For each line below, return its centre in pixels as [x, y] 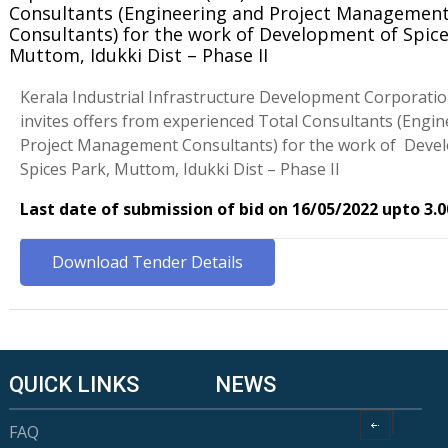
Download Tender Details [147, 262]
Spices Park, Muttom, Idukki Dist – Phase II [179, 169]
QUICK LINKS [73, 384]
